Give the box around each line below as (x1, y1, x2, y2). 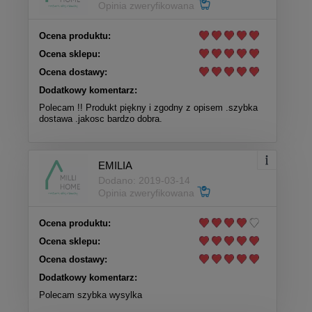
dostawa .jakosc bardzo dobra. (39, 114, 162, 125)
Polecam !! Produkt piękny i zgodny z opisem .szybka (39, 102, 258, 114)
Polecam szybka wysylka (39, 290, 142, 301)
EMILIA (98, 159, 132, 171)
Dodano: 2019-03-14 (98, 174, 190, 186)
